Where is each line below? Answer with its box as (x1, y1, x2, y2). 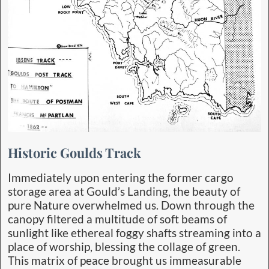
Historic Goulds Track (8, 144, 141, 162)
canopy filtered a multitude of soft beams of (8, 213, 227, 226)
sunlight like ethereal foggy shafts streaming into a (8, 226, 261, 240)
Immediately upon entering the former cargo (8, 171, 234, 185)
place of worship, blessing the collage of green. (8, 240, 240, 254)
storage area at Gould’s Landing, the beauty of (8, 185, 240, 199)
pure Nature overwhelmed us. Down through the (8, 199, 255, 213)
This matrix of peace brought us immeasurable (8, 254, 241, 268)
